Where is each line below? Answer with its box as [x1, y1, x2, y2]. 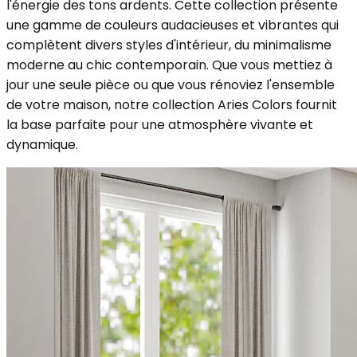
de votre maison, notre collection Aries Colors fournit [6, 95, 337, 114]
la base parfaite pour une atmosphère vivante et [6, 115, 313, 134]
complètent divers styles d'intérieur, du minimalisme [6, 35, 331, 54]
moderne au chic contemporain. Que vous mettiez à [6, 55, 332, 74]
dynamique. [6, 135, 78, 154]
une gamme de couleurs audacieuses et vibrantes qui [6, 15, 339, 34]
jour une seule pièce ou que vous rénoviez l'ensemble [6, 75, 335, 94]
